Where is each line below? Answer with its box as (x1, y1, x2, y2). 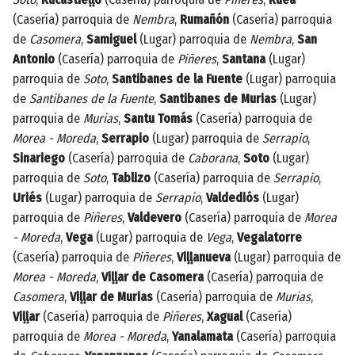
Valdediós (206, 189, 259, 205)
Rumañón (180, 11, 229, 27)
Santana (222, 51, 265, 67)
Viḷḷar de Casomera (101, 269, 204, 284)
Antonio (13, 51, 55, 67)
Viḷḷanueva (177, 249, 231, 265)
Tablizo (112, 170, 151, 185)
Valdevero (128, 209, 181, 225)
